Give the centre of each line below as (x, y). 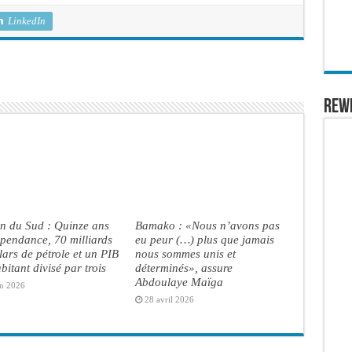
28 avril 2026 (169, 299)
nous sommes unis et (185, 253)
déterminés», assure (183, 267)
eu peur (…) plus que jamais (204, 239)
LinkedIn (26, 20)
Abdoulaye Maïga (179, 281)
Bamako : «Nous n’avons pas (207, 225)
